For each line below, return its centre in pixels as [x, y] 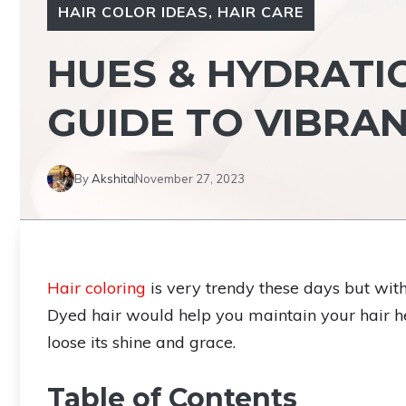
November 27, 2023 [190, 178]
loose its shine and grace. [141, 342]
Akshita [113, 178]
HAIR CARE [261, 11]
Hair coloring [97, 287]
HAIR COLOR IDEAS [134, 11]
